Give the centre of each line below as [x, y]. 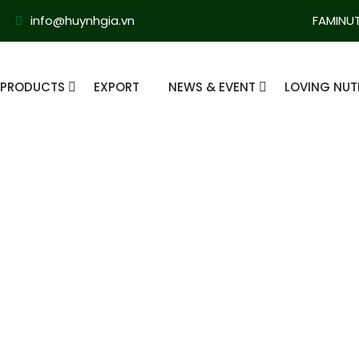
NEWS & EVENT [212, 87]
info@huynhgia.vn [83, 20]
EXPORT [117, 87]
